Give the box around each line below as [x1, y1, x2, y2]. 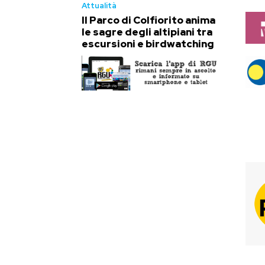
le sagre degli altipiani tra [82, 25, 212, 38]
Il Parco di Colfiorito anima [82, 13, 215, 27]
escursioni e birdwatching [82, 37, 214, 50]
